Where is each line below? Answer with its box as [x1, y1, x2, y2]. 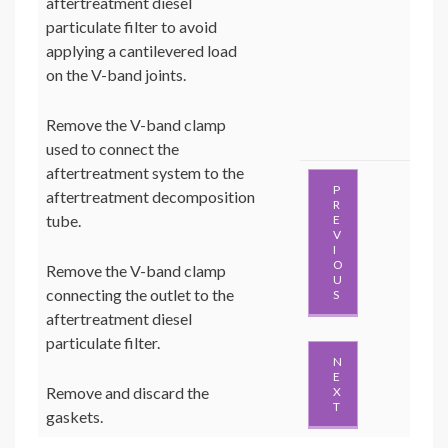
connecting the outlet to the [46, 285, 234, 305]
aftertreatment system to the [46, 163, 244, 183]
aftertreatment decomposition [46, 187, 255, 207]
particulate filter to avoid [46, 17, 217, 37]
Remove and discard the [46, 383, 209, 403]
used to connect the [46, 139, 179, 159]
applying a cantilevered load [46, 41, 237, 61]
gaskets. [46, 407, 103, 427]
